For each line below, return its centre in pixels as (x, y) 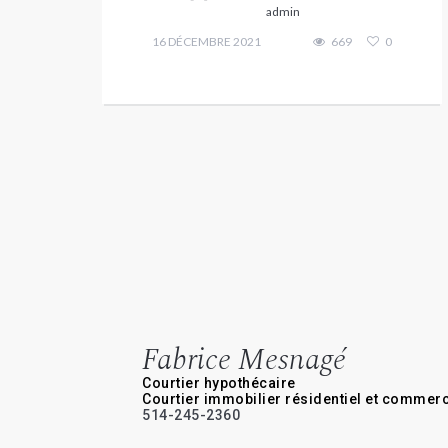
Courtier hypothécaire (219, 382)
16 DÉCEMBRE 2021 (206, 41)
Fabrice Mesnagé (244, 359)
